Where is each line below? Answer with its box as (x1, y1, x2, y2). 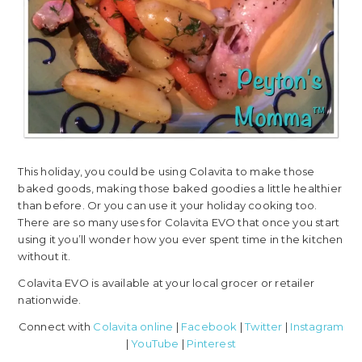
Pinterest (187, 337, 237, 351)
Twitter (245, 320, 283, 334)
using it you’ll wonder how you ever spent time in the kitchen (18, 233, 343, 246)
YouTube (131, 337, 179, 351)
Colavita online (93, 320, 174, 334)
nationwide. (18, 293, 82, 307)
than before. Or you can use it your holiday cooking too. (18, 199, 318, 213)
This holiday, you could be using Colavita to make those (18, 165, 315, 179)
